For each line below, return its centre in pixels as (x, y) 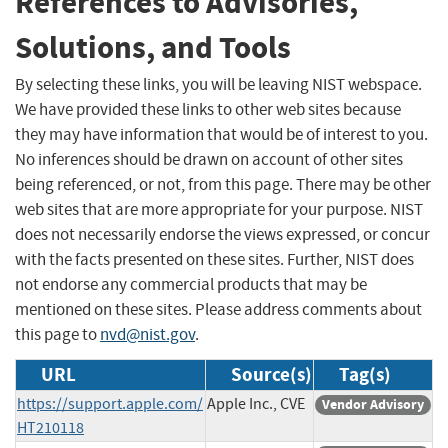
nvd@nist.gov (147, 334)
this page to (57, 334)
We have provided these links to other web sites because (208, 109)
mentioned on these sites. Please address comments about (218, 309)
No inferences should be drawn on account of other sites (209, 159)
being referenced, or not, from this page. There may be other (223, 184)
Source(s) (271, 374)
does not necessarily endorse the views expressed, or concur (222, 234)
